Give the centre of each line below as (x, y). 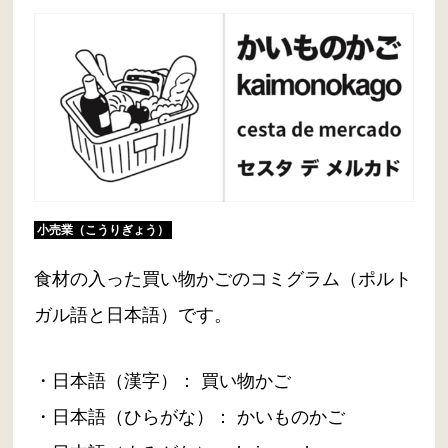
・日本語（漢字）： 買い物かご (163, 380)
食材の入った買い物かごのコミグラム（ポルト (223, 278)
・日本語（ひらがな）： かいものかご (190, 416)
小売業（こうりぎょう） (103, 230)
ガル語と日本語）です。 (133, 314)
